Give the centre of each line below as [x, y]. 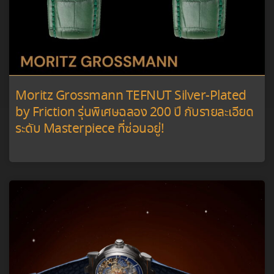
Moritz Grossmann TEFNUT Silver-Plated [131, 97]
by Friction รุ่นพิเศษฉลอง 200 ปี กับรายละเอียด [134, 113]
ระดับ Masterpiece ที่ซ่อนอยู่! [90, 130]
